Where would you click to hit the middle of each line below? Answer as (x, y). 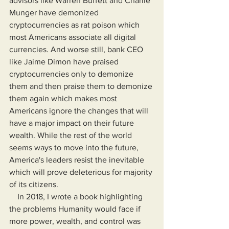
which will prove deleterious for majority (82, 172)
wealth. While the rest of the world (72, 135)
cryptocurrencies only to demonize (72, 74)
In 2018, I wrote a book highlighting (13, 197)
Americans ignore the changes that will (80, 111)
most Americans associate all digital (74, 37)
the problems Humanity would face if (76, 209)
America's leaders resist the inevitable (78, 160)
